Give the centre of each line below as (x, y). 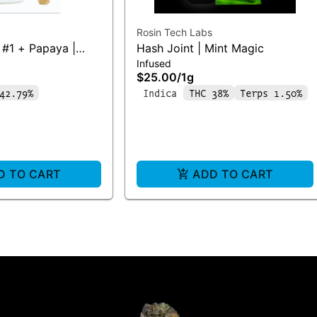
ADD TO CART (233, 174)
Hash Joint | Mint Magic (200, 48)
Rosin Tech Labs (174, 32)
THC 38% (209, 92)
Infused (154, 63)
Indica (160, 92)
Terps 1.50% (271, 92)
